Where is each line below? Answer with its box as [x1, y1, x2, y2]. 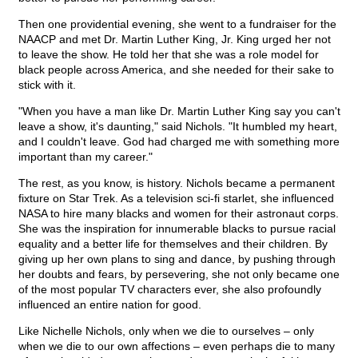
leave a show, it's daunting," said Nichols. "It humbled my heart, [18, 120, 337, 133]
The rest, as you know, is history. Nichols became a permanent [18, 177, 335, 190]
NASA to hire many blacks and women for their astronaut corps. [18, 207, 339, 221]
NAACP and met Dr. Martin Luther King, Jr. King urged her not [18, 33, 331, 46]
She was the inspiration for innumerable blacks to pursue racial [18, 222, 336, 236]
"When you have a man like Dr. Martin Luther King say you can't [18, 105, 340, 118]
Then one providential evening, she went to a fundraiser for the [18, 18, 336, 31]
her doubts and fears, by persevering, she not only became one [18, 268, 340, 281]
